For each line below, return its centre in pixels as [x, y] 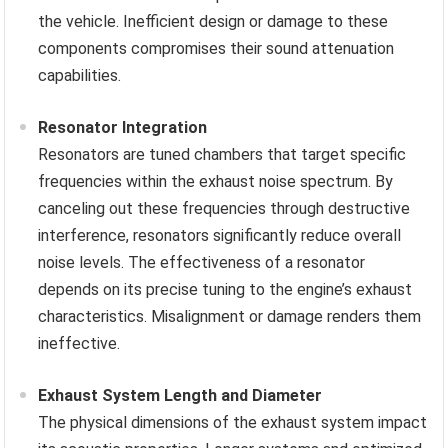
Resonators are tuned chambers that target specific [222, 155]
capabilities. [80, 76]
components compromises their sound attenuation [216, 49]
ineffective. [79, 344]
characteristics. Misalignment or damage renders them [230, 317]
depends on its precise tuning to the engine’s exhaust [225, 290]
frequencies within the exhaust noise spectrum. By [216, 182]
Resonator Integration [123, 128]
